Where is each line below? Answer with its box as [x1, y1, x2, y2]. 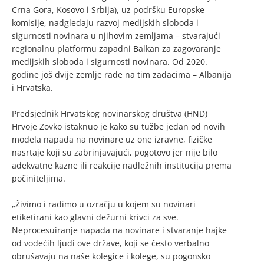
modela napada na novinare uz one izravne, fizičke [12, 134, 212, 146]
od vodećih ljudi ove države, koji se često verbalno [12, 237, 209, 249]
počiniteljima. [12, 173, 65, 184]
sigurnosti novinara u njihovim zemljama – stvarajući [12, 30, 220, 42]
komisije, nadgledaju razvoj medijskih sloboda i [12, 17, 199, 29]
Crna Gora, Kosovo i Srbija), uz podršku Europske [12, 4, 204, 16]
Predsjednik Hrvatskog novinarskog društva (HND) [12, 108, 207, 120]
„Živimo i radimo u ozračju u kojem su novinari [12, 199, 196, 210]
